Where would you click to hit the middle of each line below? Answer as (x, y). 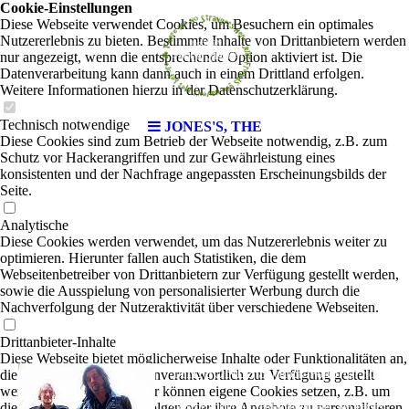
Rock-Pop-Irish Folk (332, 374)
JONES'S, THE (213, 126)
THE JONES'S (221, 372)
